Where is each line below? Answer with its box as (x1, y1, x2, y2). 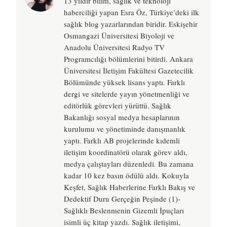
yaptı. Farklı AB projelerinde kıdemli (64, 135, 180, 146)
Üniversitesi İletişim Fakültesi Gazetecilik (64, 65, 194, 76)
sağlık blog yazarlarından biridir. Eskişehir (64, 19, 198, 29)
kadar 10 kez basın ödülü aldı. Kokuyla (64, 170, 189, 181)
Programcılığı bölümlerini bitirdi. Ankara (64, 54, 193, 64)
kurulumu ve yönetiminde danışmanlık (64, 124, 185, 134)
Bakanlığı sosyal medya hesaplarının (64, 112, 180, 123)
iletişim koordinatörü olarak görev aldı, (64, 147, 187, 158)
